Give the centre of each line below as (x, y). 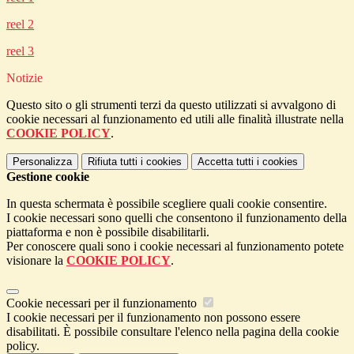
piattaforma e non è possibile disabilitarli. (108, 232)
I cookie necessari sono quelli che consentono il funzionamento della (177, 218)
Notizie (24, 78)
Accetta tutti (226, 162)
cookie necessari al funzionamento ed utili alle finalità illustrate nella (175, 119)
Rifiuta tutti (113, 162)
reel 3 (20, 51)
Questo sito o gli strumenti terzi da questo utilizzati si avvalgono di (171, 105)
